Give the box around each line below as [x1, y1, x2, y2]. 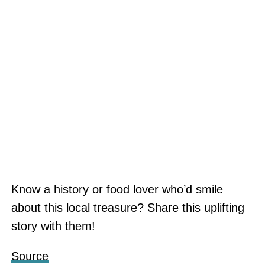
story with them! [11, 219, 95, 232]
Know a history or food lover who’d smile [11, 183, 223, 196]
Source [11, 250, 49, 263]
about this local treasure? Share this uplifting [11, 201, 244, 214]
